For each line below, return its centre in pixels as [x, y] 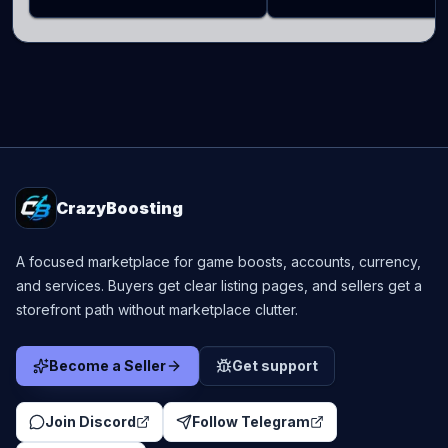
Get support [275, 365]
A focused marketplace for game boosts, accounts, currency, [218, 261]
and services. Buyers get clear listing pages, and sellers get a [219, 285]
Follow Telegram [251, 421]
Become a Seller [107, 365]
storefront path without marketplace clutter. [157, 309]
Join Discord [90, 421]
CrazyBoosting [119, 208]
